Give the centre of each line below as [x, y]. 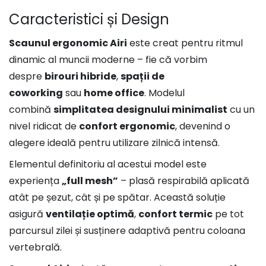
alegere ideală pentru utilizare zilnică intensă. [114, 143]
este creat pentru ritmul [185, 43]
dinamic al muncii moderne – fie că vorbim [108, 60]
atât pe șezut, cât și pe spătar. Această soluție [117, 198]
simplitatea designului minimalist [140, 110]
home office [114, 93]
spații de [142, 77]
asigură [27, 214]
